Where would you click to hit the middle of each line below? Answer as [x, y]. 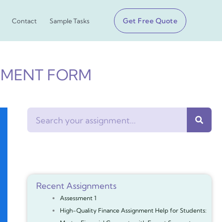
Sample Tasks [70, 21]
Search [38, 113]
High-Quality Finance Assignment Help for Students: [133, 210]
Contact [24, 21]
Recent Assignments [76, 186]
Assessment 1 [78, 198]
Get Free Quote [150, 21]
